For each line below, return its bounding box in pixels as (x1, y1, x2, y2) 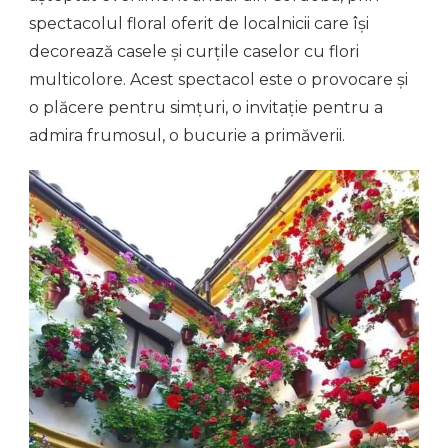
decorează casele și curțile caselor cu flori (29, 41, 359, 61)
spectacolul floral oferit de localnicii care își (29, 13, 369, 33)
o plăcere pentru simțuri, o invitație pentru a (29, 97, 383, 117)
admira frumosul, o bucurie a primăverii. (29, 125, 345, 145)
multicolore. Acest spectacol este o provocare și (29, 69, 408, 89)
